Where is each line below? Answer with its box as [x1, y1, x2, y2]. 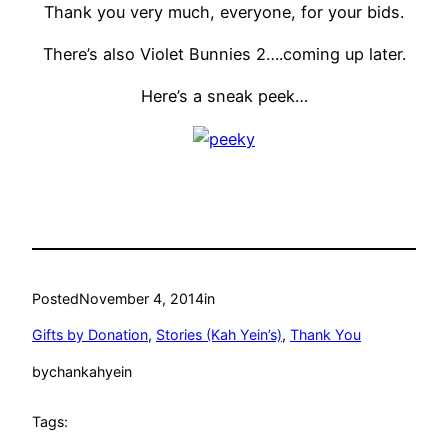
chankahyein [49, 362, 132, 380]
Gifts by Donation [32, 326, 148, 344]
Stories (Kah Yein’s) [156, 326, 282, 344]
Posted [32, 290, 79, 308]
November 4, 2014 [79, 290, 204, 308]
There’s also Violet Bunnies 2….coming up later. [42, 44, 406, 65]
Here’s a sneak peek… [140, 86, 308, 107]
